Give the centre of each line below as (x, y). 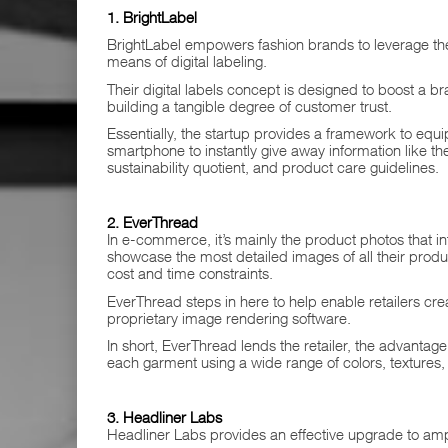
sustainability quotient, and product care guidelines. (273, 167)
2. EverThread (152, 222)
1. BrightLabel (152, 16)
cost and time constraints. (190, 273)
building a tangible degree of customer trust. (249, 105)
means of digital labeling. (187, 61)
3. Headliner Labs (164, 417)
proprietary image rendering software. (229, 317)
